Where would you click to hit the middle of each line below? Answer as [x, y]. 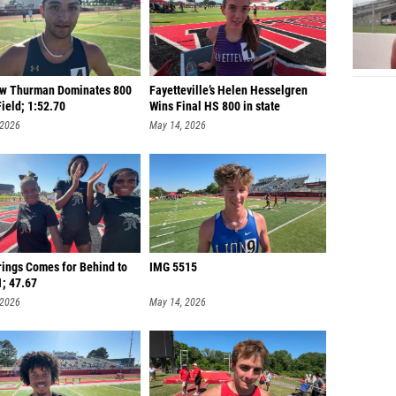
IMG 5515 [173, 267]
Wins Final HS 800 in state [215, 107]
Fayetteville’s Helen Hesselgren [228, 91]
